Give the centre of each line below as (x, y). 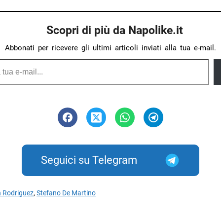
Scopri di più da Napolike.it (114, 30)
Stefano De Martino (66, 193)
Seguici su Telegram (89, 160)
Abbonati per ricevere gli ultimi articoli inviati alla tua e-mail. (110, 48)
